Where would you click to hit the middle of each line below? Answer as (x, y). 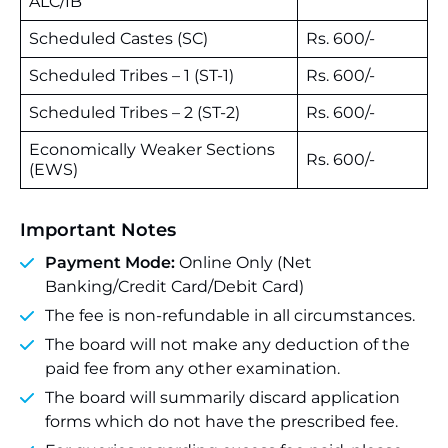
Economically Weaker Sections (152, 149)
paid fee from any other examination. (192, 368)
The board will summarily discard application (222, 397)
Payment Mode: (110, 262)
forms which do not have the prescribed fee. (221, 421)
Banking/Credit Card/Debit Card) (174, 286)
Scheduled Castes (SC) (118, 38)
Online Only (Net (243, 262)
